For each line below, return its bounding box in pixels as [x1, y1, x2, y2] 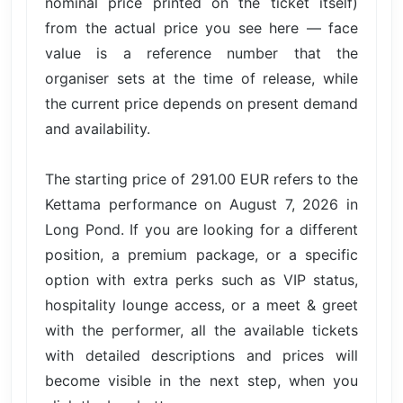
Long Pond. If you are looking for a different [45, 219, 358, 238]
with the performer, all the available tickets [45, 320, 358, 339]
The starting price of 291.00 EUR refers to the [45, 169, 358, 188]
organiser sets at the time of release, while [45, 68, 358, 87]
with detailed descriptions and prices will [45, 345, 358, 364]
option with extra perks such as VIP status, [45, 270, 358, 289]
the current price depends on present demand [45, 94, 358, 112]
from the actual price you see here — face [45, 18, 358, 37]
